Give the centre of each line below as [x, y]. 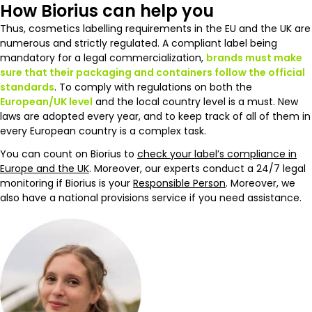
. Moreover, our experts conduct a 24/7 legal [197, 168]
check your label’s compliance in [217, 154]
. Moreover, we [260, 183]
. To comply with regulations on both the [153, 87]
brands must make [254, 57]
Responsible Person [179, 183]
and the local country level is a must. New [195, 101]
